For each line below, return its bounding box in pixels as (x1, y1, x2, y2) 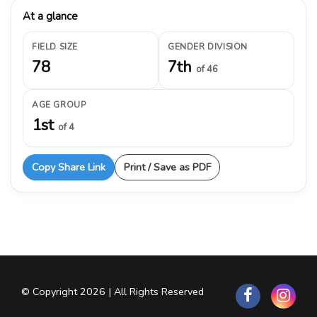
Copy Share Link (32, 159, 105, 174)
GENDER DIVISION (168, 40, 248, 52)
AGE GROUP (32, 98, 86, 110)
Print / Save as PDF (124, 159, 211, 174)
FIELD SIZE (32, 40, 78, 52)
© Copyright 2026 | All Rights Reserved (21, 284, 204, 299)
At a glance (23, 8, 78, 23)
